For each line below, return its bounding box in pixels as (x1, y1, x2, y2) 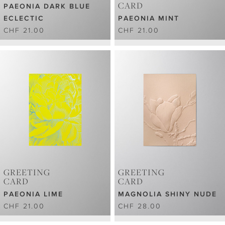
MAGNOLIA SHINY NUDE (118, 189, 217, 198)
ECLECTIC (4, 14, 44, 22)
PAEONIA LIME (4, 189, 63, 198)
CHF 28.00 (118, 201, 162, 210)
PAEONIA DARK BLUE (4, 2, 90, 10)
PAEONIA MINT (118, 14, 180, 22)
